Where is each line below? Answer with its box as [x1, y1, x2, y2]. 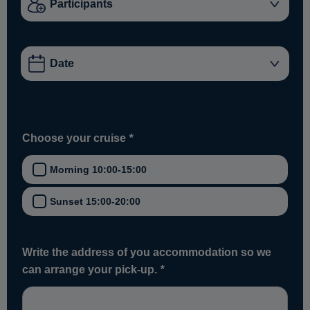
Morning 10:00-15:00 [50, 164, 147, 176]
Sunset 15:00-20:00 [50, 196, 140, 208]
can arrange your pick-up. [22, 264, 160, 276]
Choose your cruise [22, 132, 129, 145]
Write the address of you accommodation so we [22, 246, 271, 259]
